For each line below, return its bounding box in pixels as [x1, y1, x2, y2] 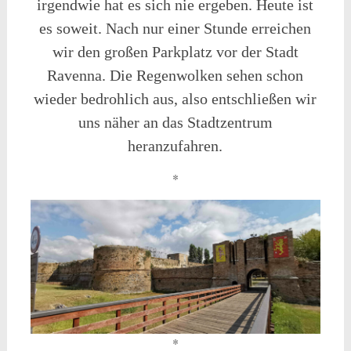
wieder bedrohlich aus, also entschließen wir [34, 90, 317, 108]
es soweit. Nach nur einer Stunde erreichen [39, 20, 312, 38]
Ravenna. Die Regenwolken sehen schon [47, 67, 304, 85]
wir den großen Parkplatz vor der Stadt [52, 43, 299, 61]
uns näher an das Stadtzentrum [78, 114, 273, 132]
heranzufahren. [128, 137, 223, 155]
